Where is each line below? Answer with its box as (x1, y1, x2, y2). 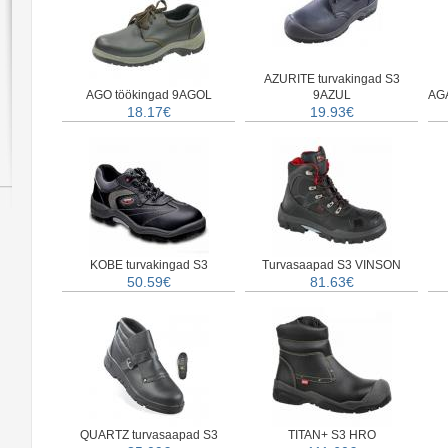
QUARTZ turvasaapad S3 (79, 428, 218, 442)
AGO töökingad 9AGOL (85, 88, 212, 102)
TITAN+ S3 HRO (287, 428, 376, 442)
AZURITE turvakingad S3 (263, 72, 400, 86)
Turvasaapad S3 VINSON (262, 258, 401, 272)
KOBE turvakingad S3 (89, 258, 208, 272)
